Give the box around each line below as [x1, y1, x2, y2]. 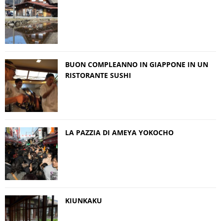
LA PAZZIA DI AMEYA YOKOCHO [65, 127, 174, 137]
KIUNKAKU [65, 195, 102, 205]
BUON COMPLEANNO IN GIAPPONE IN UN [65, 59, 208, 69]
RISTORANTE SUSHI [65, 70, 131, 80]
